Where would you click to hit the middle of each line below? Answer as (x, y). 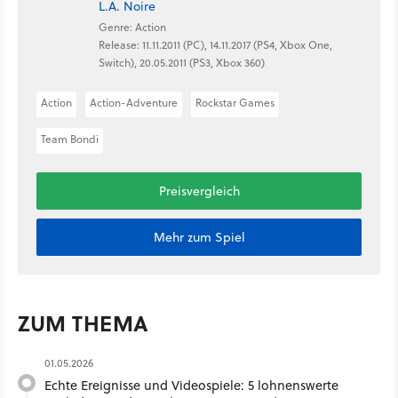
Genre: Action (132, 28)
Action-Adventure (134, 102)
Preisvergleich (199, 191)
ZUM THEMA (84, 322)
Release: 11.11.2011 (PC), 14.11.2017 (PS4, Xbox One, (215, 45)
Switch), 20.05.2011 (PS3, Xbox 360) (182, 63)
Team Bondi (70, 139)
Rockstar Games (235, 102)
